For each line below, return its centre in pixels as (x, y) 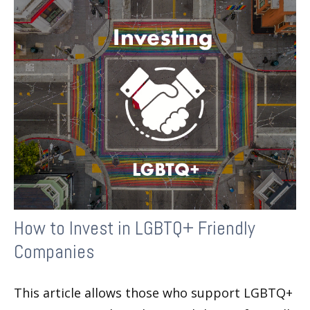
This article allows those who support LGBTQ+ (153, 292)
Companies (54, 252)
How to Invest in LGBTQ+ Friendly (135, 228)
